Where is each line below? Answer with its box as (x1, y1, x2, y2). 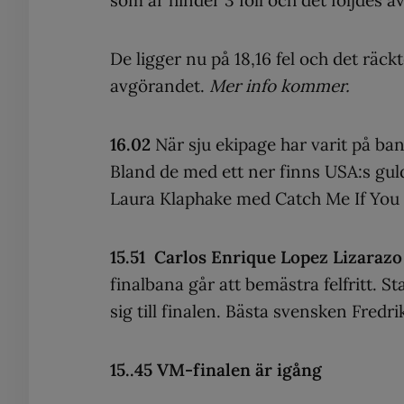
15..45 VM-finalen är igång (110, 358, 322, 381)
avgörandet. (110, 74, 209, 96)
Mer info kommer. (209, 74, 350, 96)
